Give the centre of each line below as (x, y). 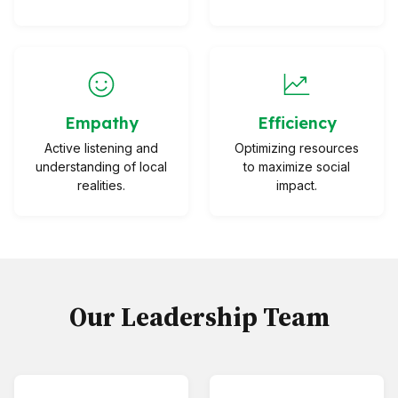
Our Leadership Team (199, 317)
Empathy (101, 123)
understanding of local (101, 167)
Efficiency (297, 123)
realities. (101, 186)
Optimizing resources (297, 148)
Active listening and (101, 148)
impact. (297, 186)
